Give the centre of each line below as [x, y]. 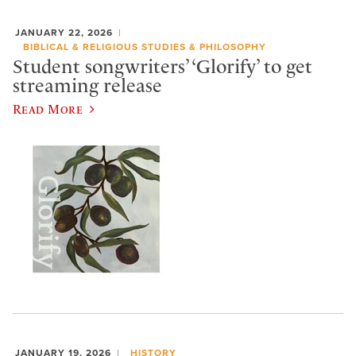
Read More [48, 108]
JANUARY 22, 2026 [64, 32]
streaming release [87, 86]
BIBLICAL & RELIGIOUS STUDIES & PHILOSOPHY [144, 46]
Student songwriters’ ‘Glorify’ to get [163, 67]
